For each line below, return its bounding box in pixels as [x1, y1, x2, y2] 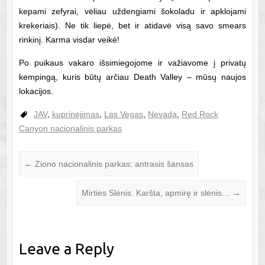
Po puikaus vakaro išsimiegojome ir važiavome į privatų [18, 57, 247, 67]
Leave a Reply [18, 240, 114, 257]
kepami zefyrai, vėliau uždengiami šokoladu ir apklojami [18, 6, 247, 16]
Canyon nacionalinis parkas [18, 123, 122, 133]
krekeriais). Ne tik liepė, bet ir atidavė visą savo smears [18, 20, 247, 30]
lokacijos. [18, 86, 53, 96]
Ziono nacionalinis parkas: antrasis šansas [32, 159, 193, 169]
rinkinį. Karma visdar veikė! [18, 34, 119, 44]
